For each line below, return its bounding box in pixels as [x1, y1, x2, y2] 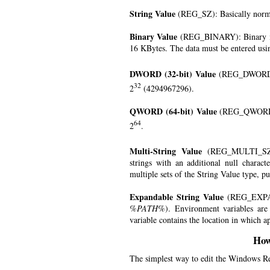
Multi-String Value [130, 145, 202, 158]
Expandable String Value [130, 190, 224, 204]
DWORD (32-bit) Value [130, 67, 216, 80]
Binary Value [130, 30, 178, 43]
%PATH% [130, 202, 165, 215]
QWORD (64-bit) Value [130, 104, 217, 118]
